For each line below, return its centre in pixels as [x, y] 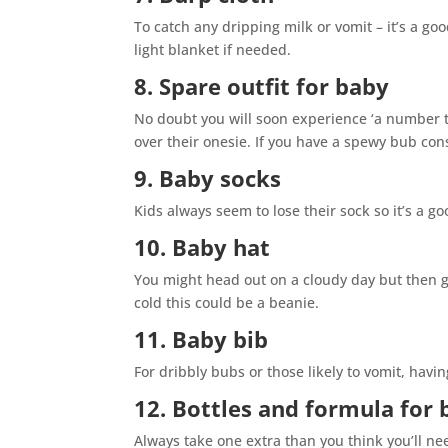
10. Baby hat [202, 247]
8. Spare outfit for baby [262, 86]
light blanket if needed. [213, 50]
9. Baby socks [208, 178]
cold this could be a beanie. [227, 303]
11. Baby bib [201, 339]
